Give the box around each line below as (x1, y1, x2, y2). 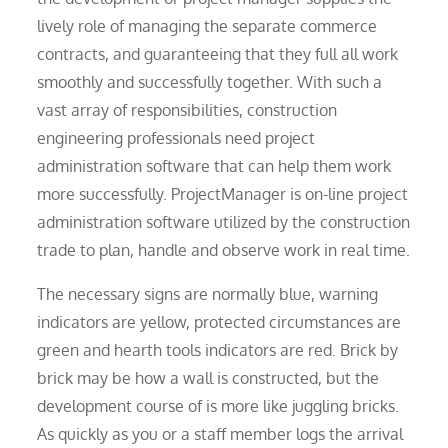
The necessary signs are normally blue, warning (37, 283, 379, 304)
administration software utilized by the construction (37, 211, 411, 232)
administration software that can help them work (37, 155, 392, 176)
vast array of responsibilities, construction (37, 99, 338, 120)
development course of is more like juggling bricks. (37, 395, 400, 416)
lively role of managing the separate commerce (37, 15, 378, 36)
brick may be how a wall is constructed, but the (37, 367, 380, 388)
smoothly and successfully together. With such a (37, 71, 383, 92)
